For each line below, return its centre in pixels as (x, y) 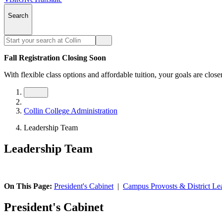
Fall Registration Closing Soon (55, 57)
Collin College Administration (71, 111)
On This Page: (29, 186)
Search (18, 16)
